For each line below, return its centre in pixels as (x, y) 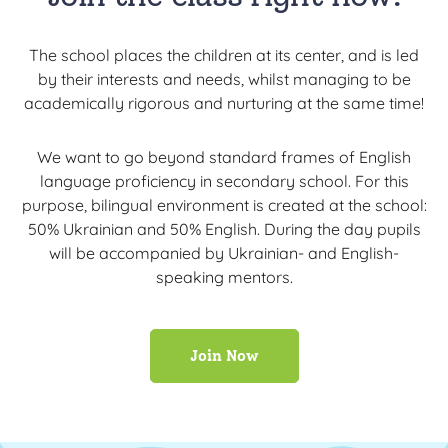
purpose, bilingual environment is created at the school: (224, 205)
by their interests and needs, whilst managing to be (224, 79)
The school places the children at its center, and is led (224, 55)
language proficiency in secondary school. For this (224, 181)
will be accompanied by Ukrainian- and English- (224, 253)
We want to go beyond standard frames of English (224, 157)
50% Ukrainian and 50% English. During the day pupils (224, 229)
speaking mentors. (224, 277)
